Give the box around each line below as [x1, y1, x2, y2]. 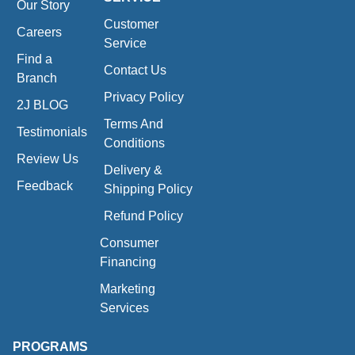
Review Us [17, 152, 78, 166]
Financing [100, 255, 157, 269]
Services [100, 301, 150, 315]
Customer [104, 17, 159, 32]
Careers [17, 25, 62, 40]
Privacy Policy [104, 90, 185, 105]
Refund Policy [104, 209, 184, 223]
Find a [17, 52, 52, 67]
